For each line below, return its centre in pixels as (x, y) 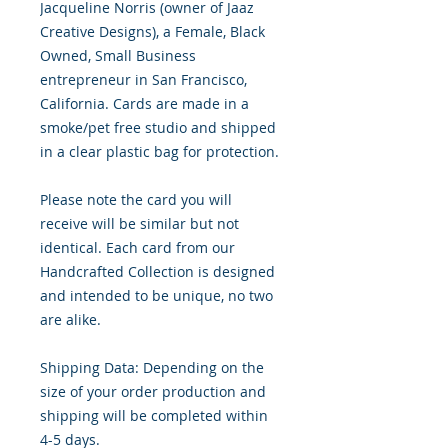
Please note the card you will (136, 200)
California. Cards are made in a (144, 104)
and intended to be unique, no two (156, 296)
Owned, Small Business (118, 56)
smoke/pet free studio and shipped (158, 128)
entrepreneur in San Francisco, (143, 80)
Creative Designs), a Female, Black (152, 32)
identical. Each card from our (137, 248)
